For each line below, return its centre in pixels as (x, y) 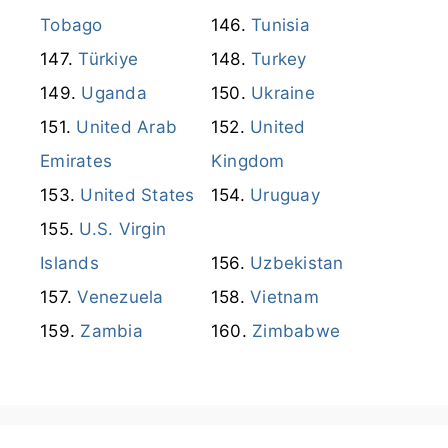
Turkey (279, 58)
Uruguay (285, 194)
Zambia (111, 330)
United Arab (126, 126)
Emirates (76, 160)
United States (137, 194)
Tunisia (280, 24)
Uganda (114, 92)
